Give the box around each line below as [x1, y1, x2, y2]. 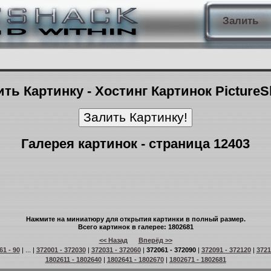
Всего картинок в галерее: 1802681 [77, 223, 194, 230]
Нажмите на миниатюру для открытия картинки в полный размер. [25, 215, 246, 223]
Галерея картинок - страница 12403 [21, 136, 250, 151]
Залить [222, 15, 258, 27]
